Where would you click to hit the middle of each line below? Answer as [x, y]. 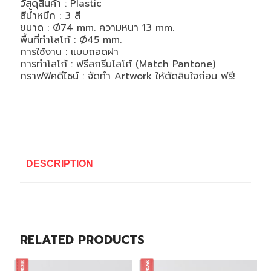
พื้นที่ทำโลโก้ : [49, 40]
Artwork [135, 76]
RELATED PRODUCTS [82, 240]
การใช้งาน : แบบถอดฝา [69, 52]
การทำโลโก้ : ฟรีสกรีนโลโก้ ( [79, 64]
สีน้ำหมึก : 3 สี [50, 16]
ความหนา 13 [127, 28]
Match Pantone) [177, 64]
